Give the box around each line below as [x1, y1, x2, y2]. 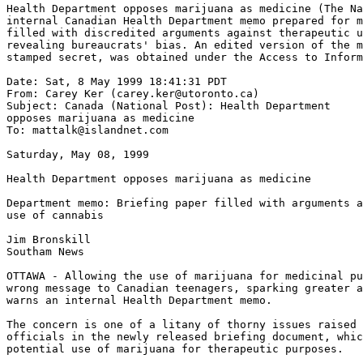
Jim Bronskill [6, 233, 91, 246]
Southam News [6, 246, 84, 258]
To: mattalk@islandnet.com [6, 124, 169, 136]
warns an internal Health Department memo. [6, 294, 272, 306]
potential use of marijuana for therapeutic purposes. [6, 343, 344, 355]
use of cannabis [6, 209, 104, 221]
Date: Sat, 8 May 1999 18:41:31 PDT [6, 75, 227, 88]
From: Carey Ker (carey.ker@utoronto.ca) [6, 88, 259, 100]
